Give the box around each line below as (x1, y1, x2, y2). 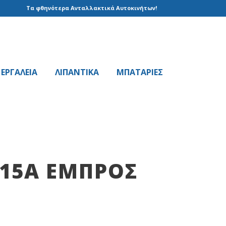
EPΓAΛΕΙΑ (1, 67, 37, 78)
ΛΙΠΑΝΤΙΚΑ (55, 67, 99, 78)
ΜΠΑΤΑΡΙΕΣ (117, 67, 163, 78)
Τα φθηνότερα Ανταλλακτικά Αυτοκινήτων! (26, 4, 157, 12)
